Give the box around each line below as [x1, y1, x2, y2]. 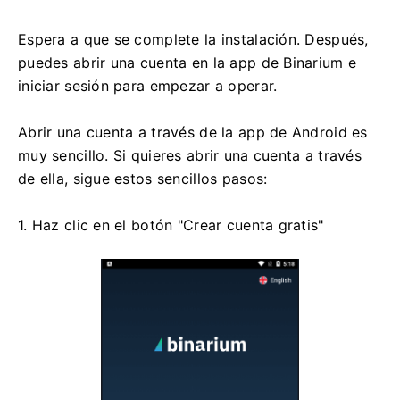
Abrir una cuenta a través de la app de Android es [18, 123, 368, 142]
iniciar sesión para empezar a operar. [18, 77, 278, 96]
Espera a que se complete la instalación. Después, [18, 30, 369, 49]
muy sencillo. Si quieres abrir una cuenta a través [18, 146, 362, 165]
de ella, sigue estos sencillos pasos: [18, 170, 268, 188]
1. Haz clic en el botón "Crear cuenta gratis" [18, 216, 324, 235]
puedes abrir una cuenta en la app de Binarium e [18, 54, 357, 72]
